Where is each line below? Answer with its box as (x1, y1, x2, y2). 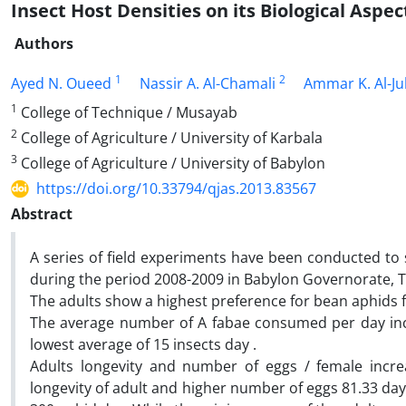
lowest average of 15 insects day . (30, 334, 256, 354)
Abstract (11, 204, 72, 224)
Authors (14, 34, 73, 53)
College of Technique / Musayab (17, 102, 237, 122)
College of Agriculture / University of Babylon (17, 153, 325, 173)
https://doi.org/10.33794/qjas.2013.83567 (36, 179, 316, 198)
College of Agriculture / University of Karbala (17, 128, 323, 148)
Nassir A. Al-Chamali (140, 73, 275, 93)
